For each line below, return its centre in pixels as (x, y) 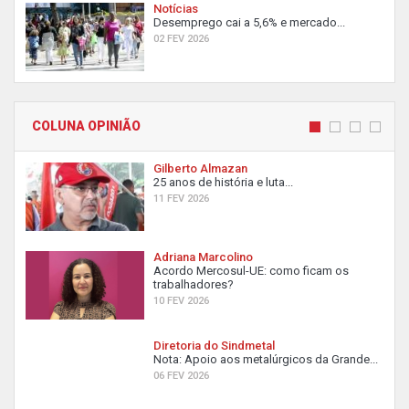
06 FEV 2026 (181, 376)
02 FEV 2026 (181, 39)
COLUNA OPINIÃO (86, 126)
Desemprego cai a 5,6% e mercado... (249, 22)
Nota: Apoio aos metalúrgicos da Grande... (266, 359)
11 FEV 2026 (181, 199)
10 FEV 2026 (181, 301)
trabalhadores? (194, 284)
